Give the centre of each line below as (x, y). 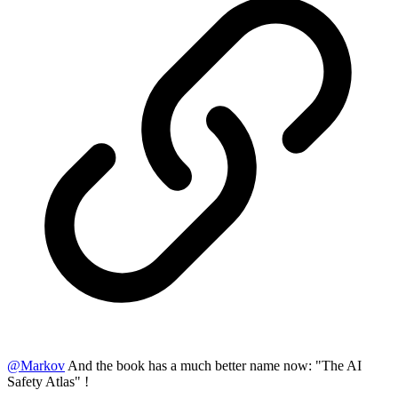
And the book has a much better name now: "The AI (213, 365)
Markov (43, 365)
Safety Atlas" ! (48, 381)
